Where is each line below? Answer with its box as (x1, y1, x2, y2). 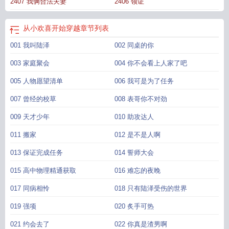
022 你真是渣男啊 (114, 220, 167, 228)
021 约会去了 (10, 220, 50, 228)
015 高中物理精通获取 (10, 167, 76, 174)
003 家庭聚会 (10, 59, 50, 67)
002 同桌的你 (114, 41, 154, 49)
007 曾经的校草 (10, 95, 56, 103)
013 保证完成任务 (10, 149, 63, 156)
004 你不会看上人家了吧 (114, 59, 187, 67)
